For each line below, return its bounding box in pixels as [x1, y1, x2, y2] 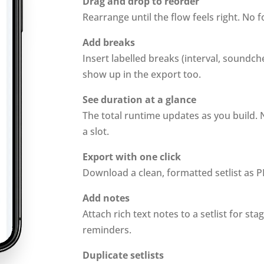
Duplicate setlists [82, 249, 164, 262]
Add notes [82, 192, 130, 204]
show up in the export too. [82, 68, 202, 81]
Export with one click [82, 150, 181, 163]
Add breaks [82, 36, 136, 49]
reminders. [82, 223, 132, 236]
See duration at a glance [82, 93, 197, 106]
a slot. [82, 125, 110, 138]
